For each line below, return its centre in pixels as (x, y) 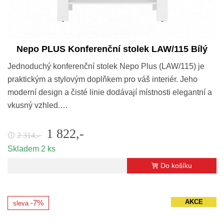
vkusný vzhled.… (38, 105)
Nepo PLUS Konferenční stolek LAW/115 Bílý (112, 49)
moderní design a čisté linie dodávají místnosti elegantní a (110, 92)
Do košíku (176, 166)
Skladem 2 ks (31, 149)
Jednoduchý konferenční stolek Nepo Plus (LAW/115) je (106, 66)
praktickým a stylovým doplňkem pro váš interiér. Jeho (102, 79)
